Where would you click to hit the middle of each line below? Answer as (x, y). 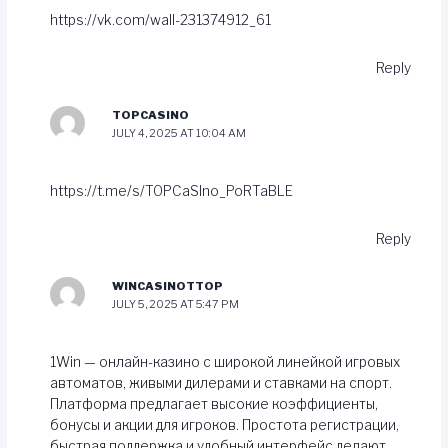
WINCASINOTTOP (167, 286)
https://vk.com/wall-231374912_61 (161, 19)
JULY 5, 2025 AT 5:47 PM (175, 304)
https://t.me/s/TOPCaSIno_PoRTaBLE (172, 190)
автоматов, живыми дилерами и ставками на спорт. (221, 382)
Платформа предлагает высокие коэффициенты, (214, 403)
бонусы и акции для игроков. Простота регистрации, (225, 424)
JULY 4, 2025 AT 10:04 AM (178, 133)
